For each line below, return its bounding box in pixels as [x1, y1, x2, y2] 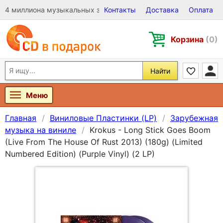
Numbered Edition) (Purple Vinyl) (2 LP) [5, 149, 155, 159]
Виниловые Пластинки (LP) [50, 113, 157, 123]
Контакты [104, 5, 136, 14]
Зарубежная [170, 113, 218, 123]
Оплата [189, 5, 213, 14]
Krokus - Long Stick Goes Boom [90, 125, 211, 135]
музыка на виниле [5, 125, 76, 135]
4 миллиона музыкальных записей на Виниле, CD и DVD [5, 5, 197, 14]
